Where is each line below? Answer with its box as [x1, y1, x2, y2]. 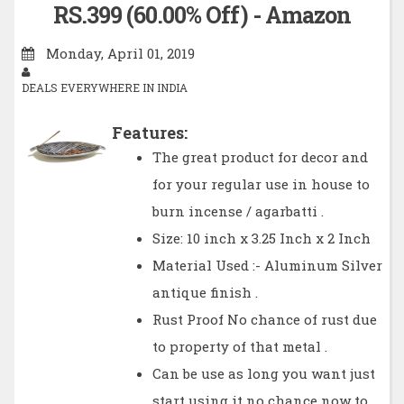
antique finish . [151, 283, 258, 302]
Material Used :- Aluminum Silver [151, 256, 382, 275]
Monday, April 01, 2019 [41, 44, 195, 63]
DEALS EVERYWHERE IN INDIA [21, 80, 188, 96]
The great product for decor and [151, 148, 368, 167]
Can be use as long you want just [151, 364, 375, 383]
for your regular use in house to [151, 175, 370, 194]
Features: [111, 122, 188, 144]
